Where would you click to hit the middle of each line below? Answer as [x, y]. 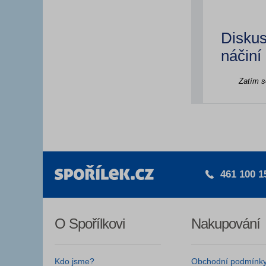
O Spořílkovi [90, 224]
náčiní [241, 56]
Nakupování [226, 224]
